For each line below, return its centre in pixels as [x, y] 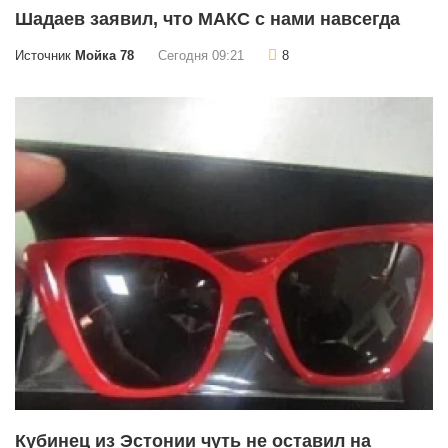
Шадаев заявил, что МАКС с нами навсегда [207, 18]
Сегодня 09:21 [201, 55]
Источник [45, 55]
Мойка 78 [104, 55]
